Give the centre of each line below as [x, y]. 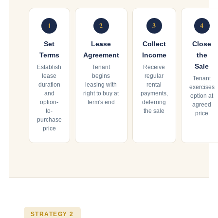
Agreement [101, 55]
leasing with [101, 84]
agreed [202, 104]
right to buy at [101, 93]
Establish [49, 67]
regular [154, 76]
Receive [154, 67]
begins [101, 76]
